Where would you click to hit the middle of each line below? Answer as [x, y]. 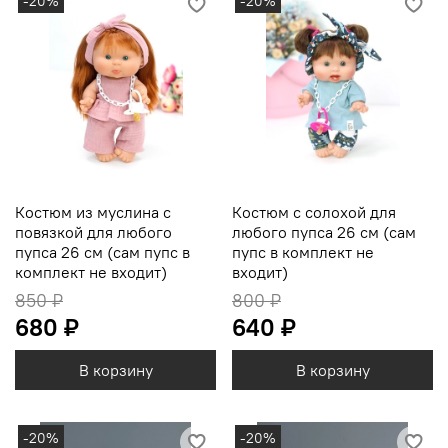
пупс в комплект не [303, 252]
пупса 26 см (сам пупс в [102, 252]
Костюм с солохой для [314, 212]
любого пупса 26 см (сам [324, 232]
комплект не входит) [91, 272]
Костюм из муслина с [93, 212]
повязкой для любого [93, 232]
